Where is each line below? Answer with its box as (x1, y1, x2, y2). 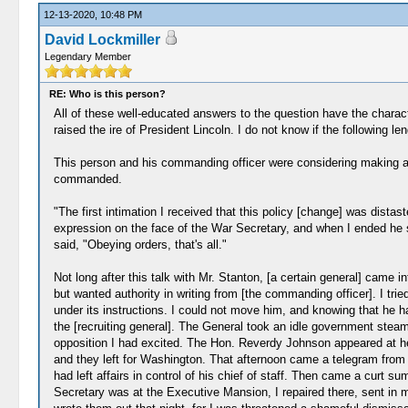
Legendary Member (44, 51, 131, 62)
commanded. (53, 172, 122, 186)
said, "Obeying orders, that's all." (53, 238, 227, 251)
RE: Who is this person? (48, 88, 166, 99)
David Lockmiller (44, 32, 160, 47)
